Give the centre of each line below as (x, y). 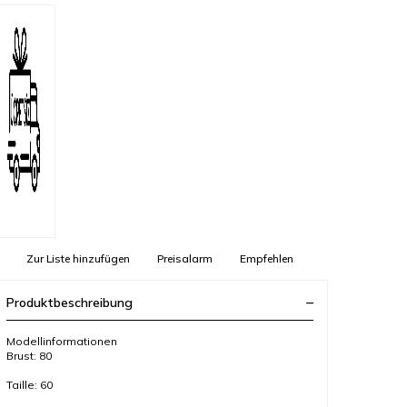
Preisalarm (185, 258)
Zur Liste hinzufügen (78, 258)
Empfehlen (267, 258)
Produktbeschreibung (69, 302)
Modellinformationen (62, 341)
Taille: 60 (30, 384)
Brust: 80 (29, 355)
